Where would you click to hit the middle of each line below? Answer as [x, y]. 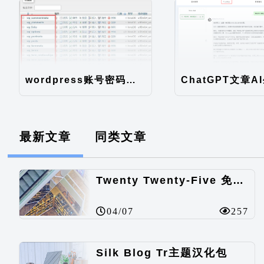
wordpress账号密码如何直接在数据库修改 [131, 80]
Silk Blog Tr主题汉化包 [162, 253]
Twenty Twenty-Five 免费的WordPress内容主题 [238, 181]
